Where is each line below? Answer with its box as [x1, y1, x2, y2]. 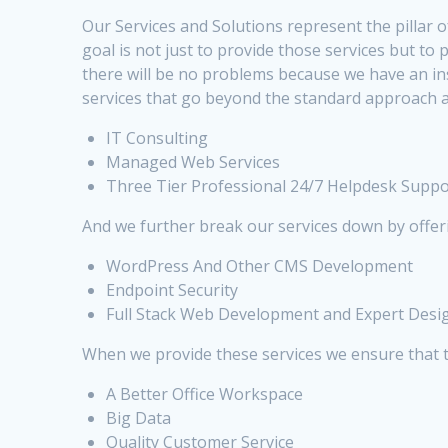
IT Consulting [106, 127, 209, 150]
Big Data [106, 407, 172, 430]
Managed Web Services [106, 151, 281, 174]
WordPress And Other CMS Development [106, 255, 414, 278]
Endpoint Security [106, 279, 239, 302]
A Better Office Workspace [106, 383, 304, 406]
